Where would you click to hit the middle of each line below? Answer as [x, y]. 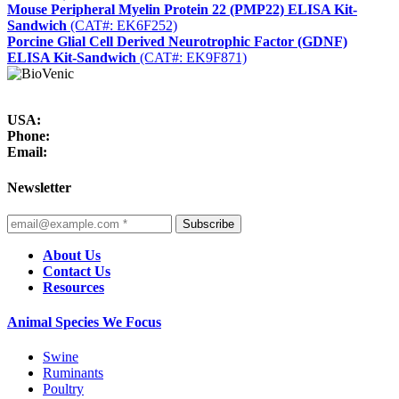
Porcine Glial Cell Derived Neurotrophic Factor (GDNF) [177, 42]
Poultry [63, 389]
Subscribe [208, 224]
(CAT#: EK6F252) [122, 26]
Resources [73, 287]
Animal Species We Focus [84, 322]
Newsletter [39, 187]
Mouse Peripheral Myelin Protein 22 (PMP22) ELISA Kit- [182, 10]
